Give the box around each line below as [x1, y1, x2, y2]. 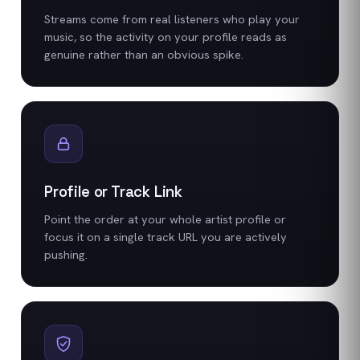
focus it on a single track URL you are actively [44, 228, 287, 244]
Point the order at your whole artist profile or [44, 211, 286, 227]
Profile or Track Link [44, 182, 183, 201]
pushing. [44, 246, 88, 262]
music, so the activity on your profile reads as [44, 28, 287, 44]
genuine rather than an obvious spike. [44, 46, 243, 62]
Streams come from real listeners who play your [44, 10, 300, 27]
